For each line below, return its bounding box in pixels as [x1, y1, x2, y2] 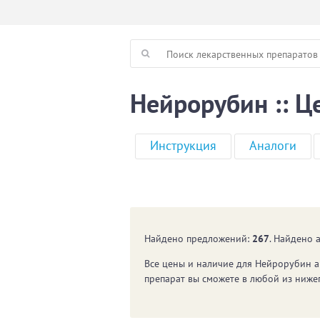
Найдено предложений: [144, 231, 252, 245]
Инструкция [150, 137, 217, 154]
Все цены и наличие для [144, 256, 255, 270]
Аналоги [249, 137, 296, 154]
